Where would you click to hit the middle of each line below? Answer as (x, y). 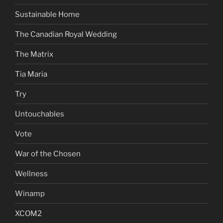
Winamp (30, 193)
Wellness (31, 173)
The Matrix (34, 54)
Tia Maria (31, 74)
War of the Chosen (48, 154)
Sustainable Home (47, 14)
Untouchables (40, 114)
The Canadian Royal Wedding (66, 34)
